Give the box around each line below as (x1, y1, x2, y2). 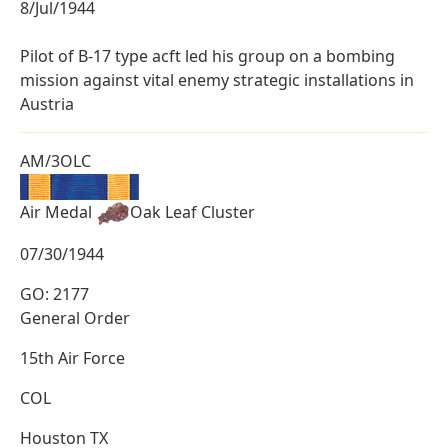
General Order (20, 306, 130, 329)
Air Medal (20, 200, 96, 223)
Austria (20, 92, 74, 115)
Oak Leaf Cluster (130, 200, 255, 223)
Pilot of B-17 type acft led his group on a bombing (20, 44, 395, 67)
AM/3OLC (20, 149, 91, 172)
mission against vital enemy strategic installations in (20, 68, 414, 91)
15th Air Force (20, 346, 125, 369)
